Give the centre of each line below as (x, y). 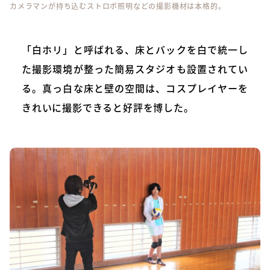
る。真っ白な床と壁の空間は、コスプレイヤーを (135, 88)
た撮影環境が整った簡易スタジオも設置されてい (135, 68)
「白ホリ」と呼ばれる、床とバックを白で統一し (135, 49)
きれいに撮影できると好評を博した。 (108, 107)
